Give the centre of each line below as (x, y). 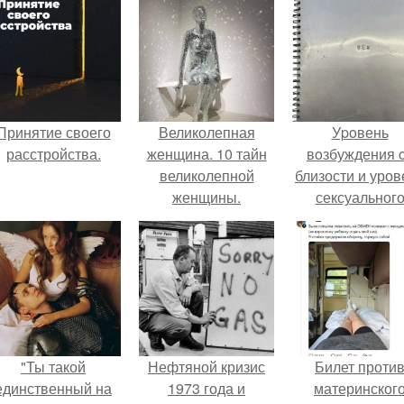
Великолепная (207, 132)
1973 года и (207, 388)
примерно (360, 240)
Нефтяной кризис (207, 367)
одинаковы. (360, 262)
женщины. (207, 197)
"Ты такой (53, 367)
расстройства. (53, 154)
